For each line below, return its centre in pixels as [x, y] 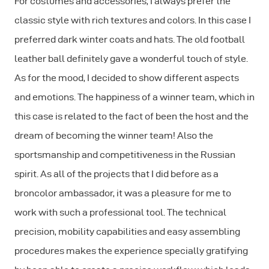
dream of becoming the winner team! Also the [114, 135]
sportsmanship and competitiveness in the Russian [125, 154]
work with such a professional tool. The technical [120, 212]
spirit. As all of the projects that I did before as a [116, 174]
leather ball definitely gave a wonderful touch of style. [131, 58]
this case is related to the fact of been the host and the [131, 116]
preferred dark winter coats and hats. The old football [130, 39]
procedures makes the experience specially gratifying [131, 250]
